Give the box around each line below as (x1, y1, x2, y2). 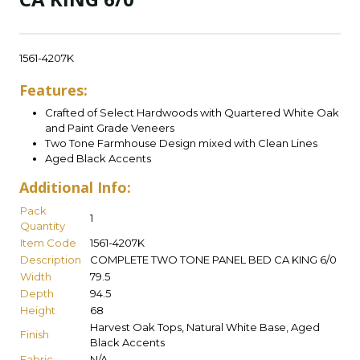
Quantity (20, 219, 65, 232)
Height (20, 303, 55, 317)
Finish (20, 327, 49, 341)
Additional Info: (19, 177, 131, 197)
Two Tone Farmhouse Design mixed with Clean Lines (45, 136, 317, 149)
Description (20, 252, 81, 266)
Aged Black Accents (45, 151, 151, 165)
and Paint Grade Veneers (45, 121, 174, 134)
